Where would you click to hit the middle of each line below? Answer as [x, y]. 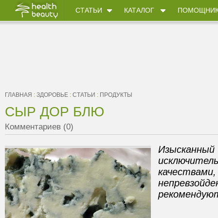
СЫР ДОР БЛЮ [54, 112]
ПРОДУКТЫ [116, 95]
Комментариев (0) [39, 127]
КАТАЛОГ [139, 10]
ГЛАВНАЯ [18, 95]
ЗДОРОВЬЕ [52, 95]
